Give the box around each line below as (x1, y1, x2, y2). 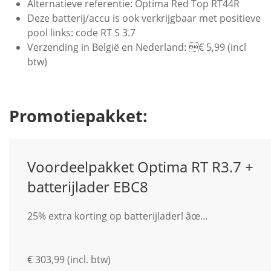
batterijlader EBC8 (27, 177, 148, 197)
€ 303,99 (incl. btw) (27, 253, 111, 266)
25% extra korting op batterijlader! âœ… (27, 209, 208, 223)
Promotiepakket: (9, 105, 148, 127)
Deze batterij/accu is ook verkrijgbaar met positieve (27, 11, 261, 25)
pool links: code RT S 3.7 (27, 26, 135, 39)
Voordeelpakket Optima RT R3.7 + (27, 157, 253, 177)
